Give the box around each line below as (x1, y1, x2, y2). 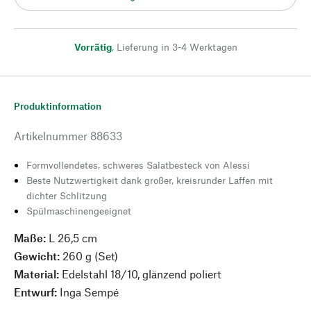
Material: (14, 267, 59, 280)
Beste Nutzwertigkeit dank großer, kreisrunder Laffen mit (26, 174, 273, 186)
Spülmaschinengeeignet (26, 205, 131, 217)
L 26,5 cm (46, 231, 97, 244)
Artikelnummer (14, 129, 87, 142)
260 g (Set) (60, 249, 118, 262)
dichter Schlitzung (26, 190, 107, 201)
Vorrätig (74, 41, 112, 53)
